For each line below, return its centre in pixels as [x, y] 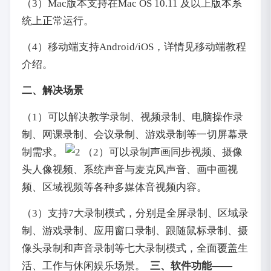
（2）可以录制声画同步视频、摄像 [161, 152]
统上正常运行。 [57, 21]
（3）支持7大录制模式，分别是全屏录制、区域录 [135, 213]
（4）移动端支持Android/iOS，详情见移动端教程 [134, 47]
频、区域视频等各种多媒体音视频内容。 [114, 187]
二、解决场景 [52, 91]
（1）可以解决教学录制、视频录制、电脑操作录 [132, 117]
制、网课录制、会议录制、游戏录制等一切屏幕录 [135, 134]
